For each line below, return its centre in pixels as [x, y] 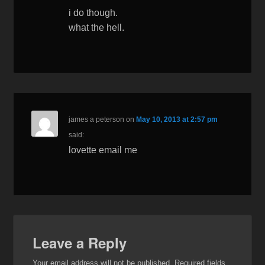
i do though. [93, 13]
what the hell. [97, 28]
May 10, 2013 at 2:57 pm [177, 120]
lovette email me [103, 150]
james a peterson [97, 120]
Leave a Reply [80, 243]
